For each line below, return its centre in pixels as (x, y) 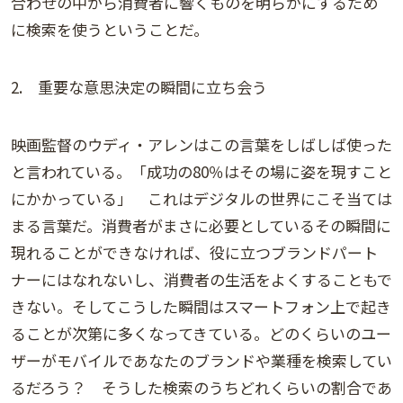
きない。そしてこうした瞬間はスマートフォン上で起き (201, 307)
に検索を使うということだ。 (110, 30)
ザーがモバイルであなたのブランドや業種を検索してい (201, 361)
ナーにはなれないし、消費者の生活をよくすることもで (201, 280)
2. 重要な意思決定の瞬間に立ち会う (139, 87)
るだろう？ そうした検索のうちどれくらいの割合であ (201, 388)
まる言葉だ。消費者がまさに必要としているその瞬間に (201, 226)
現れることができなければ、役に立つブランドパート (194, 253)
